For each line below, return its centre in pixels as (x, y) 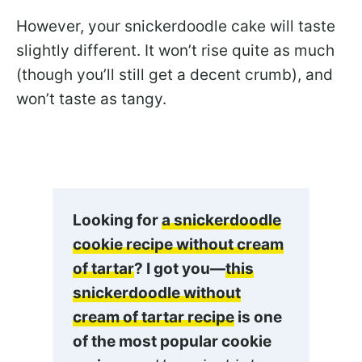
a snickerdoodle (221, 221)
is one (258, 318)
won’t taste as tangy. (91, 99)
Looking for (117, 221)
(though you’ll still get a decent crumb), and (175, 75)
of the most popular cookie (172, 342)
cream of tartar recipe (154, 318)
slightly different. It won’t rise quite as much (175, 51)
